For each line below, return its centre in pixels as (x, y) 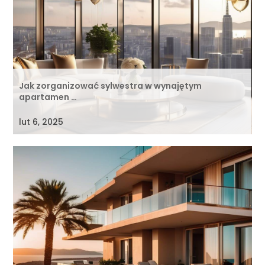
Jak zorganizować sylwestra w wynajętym (111, 86)
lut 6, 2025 (41, 122)
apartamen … (48, 97)
